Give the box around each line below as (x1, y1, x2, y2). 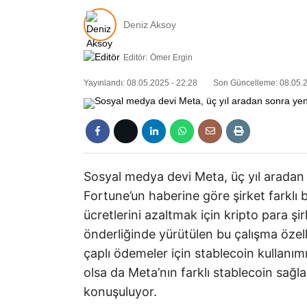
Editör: (123, 53, 147, 62)
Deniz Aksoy (123, 19, 176, 30)
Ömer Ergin (150, 53, 193, 62)
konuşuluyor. (84, 284, 157, 299)
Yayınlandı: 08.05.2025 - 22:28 (84, 78, 197, 88)
